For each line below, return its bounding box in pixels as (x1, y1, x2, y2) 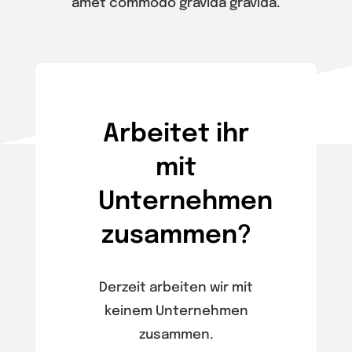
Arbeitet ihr (103, 121, 249, 148)
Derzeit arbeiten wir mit (99, 280, 253, 295)
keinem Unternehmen (104, 304, 248, 318)
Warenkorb (20, 52, 86, 68)
